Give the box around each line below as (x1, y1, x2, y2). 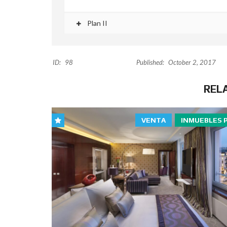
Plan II (86, 19, 107, 28)
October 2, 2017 (167, 58, 216, 67)
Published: (136, 58, 165, 67)
